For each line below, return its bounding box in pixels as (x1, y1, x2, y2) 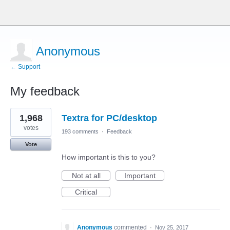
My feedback (10, 84, 80, 98)
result (10, 114, 28, 123)
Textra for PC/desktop (62, 113, 157, 123)
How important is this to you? (62, 153, 156, 161)
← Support (10, 63, 40, 70)
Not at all (71, 171, 101, 180)
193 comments (62, 128, 99, 135)
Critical (75, 188, 97, 196)
